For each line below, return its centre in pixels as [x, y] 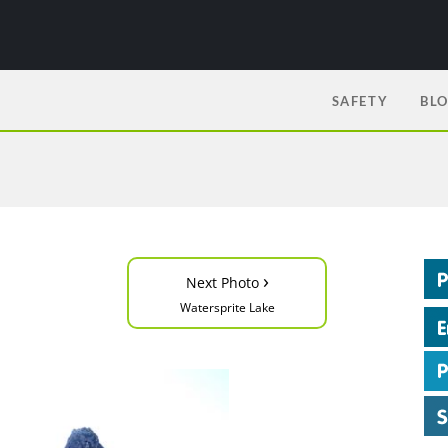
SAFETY [360, 101]
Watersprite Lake [227, 307]
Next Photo [224, 282]
